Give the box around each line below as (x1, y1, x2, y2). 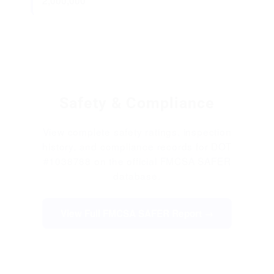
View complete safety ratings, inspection (42, 125, 232, 139)
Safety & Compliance (59, 94, 215, 113)
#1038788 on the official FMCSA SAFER (43, 154, 231, 168)
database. (113, 169, 161, 183)
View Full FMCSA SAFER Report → (61, 207, 213, 221)
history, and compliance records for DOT (42, 139, 232, 154)
